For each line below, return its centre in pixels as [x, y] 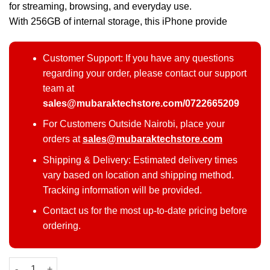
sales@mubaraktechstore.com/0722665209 [141, 103]
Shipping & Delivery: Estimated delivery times [140, 160]
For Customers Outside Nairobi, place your [133, 124]
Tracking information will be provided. [122, 190]
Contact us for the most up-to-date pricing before [145, 211]
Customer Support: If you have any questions [138, 58]
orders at [62, 139]
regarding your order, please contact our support [144, 73]
